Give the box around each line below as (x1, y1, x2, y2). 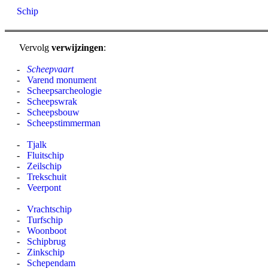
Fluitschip (27, 150, 64, 160)
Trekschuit (27, 172, 66, 182)
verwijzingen (51, 42, 103, 53)
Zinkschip (27, 247, 65, 257)
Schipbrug (27, 236, 66, 246)
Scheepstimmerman (27, 118, 100, 128)
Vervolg (17, 42, 51, 53)
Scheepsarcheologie (27, 86, 102, 96)
